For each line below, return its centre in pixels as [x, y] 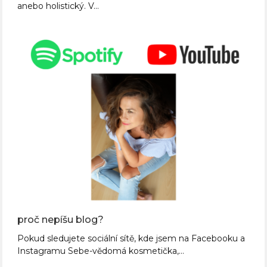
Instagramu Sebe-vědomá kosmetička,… [101, 251]
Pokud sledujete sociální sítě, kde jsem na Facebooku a [131, 238]
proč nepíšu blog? [61, 219]
